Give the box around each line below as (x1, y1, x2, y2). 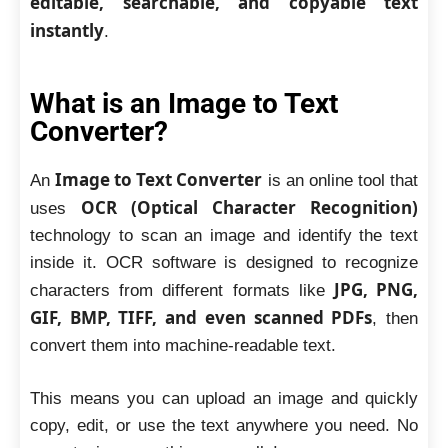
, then (372, 309, 419, 328)
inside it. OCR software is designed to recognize (30, 253, 418, 272)
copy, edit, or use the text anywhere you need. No (30, 415, 418, 435)
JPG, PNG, (333, 278, 419, 301)
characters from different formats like (30, 281, 334, 300)
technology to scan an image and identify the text (30, 226, 418, 245)
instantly (30, 18, 104, 42)
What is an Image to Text (30, 87, 338, 120)
